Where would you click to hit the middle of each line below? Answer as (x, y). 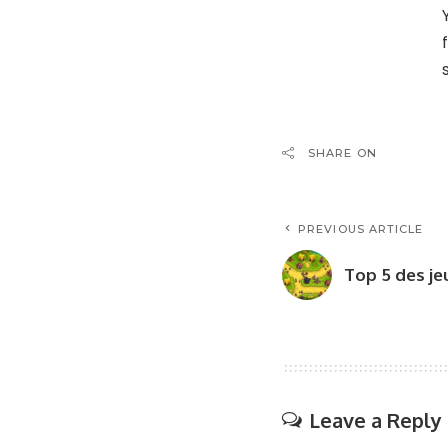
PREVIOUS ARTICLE (361, 228)
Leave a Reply (375, 419)
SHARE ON (342, 152)
